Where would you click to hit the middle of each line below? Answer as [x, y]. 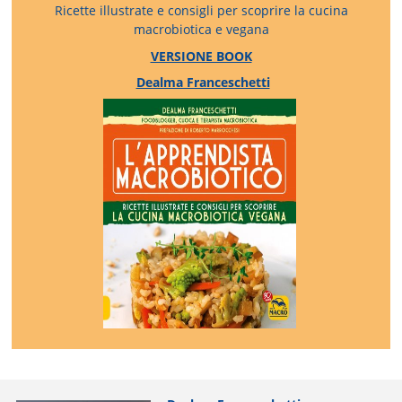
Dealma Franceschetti [203, 82]
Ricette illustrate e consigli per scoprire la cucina [201, 11]
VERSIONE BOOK [201, 56]
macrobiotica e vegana [201, 30]
